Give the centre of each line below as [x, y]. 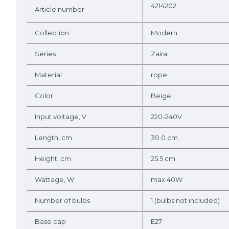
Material [48, 75]
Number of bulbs [62, 200]
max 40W [167, 179]
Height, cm [53, 158]
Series [45, 54]
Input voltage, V [61, 117]
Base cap [50, 221]
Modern [164, 33]
